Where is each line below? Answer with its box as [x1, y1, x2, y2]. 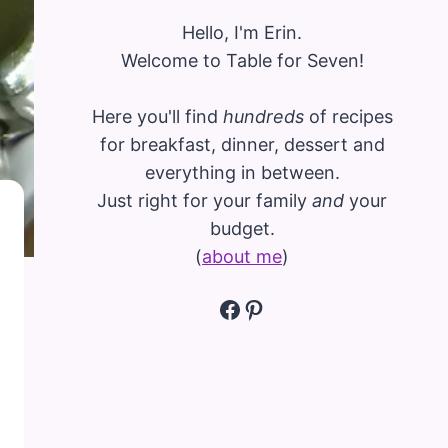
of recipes [303, 105, 393, 127]
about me [202, 245, 282, 267]
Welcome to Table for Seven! [120, 49, 364, 71]
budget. [209, 217, 275, 239]
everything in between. [144, 161, 340, 183]
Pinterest [241, 293, 344, 323]
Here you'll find [91, 105, 223, 127]
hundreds [222, 105, 304, 127]
